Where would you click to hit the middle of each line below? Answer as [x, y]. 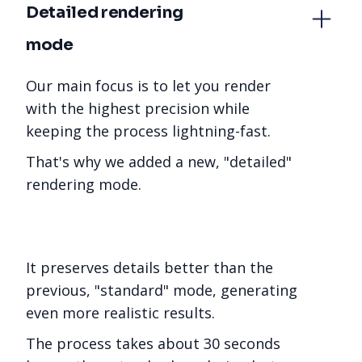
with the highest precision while [138, 108]
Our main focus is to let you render [148, 86]
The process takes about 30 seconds [153, 343]
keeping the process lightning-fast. [148, 131]
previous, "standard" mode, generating [162, 290]
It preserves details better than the [149, 267]
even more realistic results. [120, 313]
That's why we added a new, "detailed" [159, 162]
